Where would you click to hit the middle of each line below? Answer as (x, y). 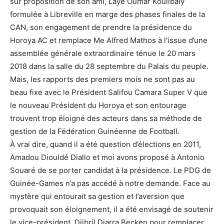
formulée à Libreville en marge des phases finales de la (107, 14)
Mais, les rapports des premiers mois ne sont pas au (102, 79)
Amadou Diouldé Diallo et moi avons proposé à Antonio (107, 157)
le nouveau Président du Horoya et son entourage (98, 105)
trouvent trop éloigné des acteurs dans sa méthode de (106, 118)
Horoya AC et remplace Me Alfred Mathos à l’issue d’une (109, 40)
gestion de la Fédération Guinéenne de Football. (95, 131)
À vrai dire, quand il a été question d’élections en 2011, (105, 144)
